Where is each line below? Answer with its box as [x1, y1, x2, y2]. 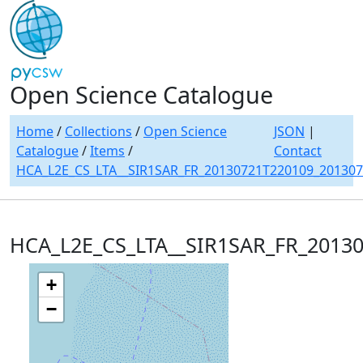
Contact [274, 142, 322, 160]
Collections [65, 122, 132, 140]
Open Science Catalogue [10, 79, 273, 110]
